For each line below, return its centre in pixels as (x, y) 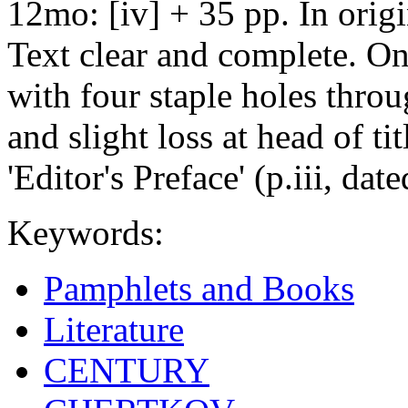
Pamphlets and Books (199, 288)
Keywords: (86, 232)
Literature (114, 329)
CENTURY (127, 370)
